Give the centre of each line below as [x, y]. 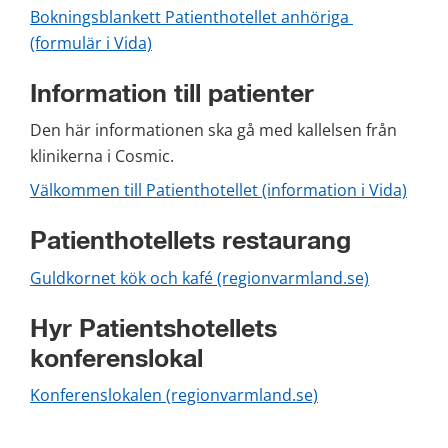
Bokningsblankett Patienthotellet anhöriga [189, 16]
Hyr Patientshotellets [153, 329]
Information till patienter [172, 94]
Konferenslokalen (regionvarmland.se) [174, 395]
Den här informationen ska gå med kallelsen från [213, 130]
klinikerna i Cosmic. [102, 156]
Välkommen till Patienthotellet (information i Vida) [218, 190]
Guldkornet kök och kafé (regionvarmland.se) [199, 277]
